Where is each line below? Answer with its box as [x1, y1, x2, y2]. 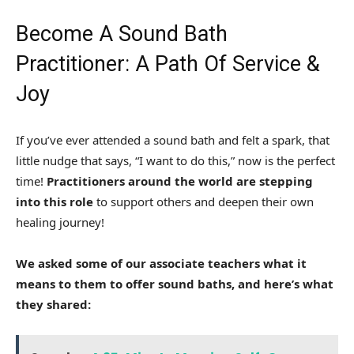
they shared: [16, 296, 91, 313]
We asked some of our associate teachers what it [16, 255, 307, 272]
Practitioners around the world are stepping [47, 173, 313, 190]
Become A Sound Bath [16, 21, 228, 47]
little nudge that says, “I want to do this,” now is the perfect [16, 153, 335, 169]
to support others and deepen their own [93, 194, 314, 210]
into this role [16, 194, 93, 210]
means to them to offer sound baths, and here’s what [16, 276, 333, 292]
